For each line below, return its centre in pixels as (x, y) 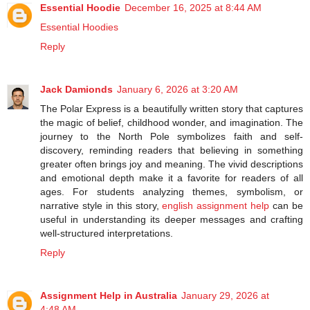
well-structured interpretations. (107, 233)
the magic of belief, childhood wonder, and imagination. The (172, 122)
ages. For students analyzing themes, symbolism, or (172, 191)
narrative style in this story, (101, 205)
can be (286, 205)
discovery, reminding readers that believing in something (172, 150)
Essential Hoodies (79, 27)
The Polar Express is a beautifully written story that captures (172, 108)
